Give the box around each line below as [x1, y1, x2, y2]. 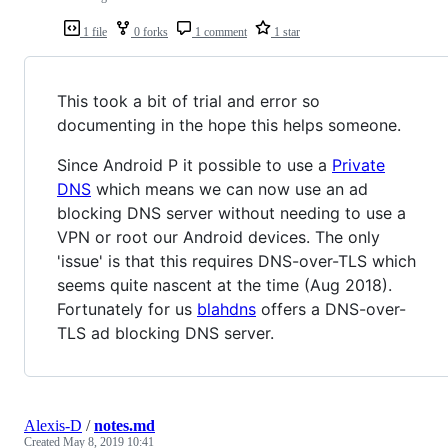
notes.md [94, 416, 155, 434]
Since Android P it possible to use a [57, 154, 332, 175]
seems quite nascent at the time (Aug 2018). [57, 274, 392, 295]
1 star [271, 24, 300, 39]
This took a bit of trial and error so [57, 90, 320, 111]
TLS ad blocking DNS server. [57, 322, 274, 343]
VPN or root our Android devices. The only [57, 226, 380, 247]
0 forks [131, 24, 168, 39]
